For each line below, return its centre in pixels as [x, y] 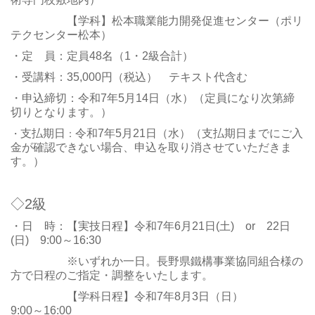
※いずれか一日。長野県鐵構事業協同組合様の [157, 261]
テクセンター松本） [61, 35]
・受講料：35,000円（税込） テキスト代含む [129, 77]
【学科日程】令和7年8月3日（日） [151, 296]
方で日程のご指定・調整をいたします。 [112, 275]
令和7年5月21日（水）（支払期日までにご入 [189, 133]
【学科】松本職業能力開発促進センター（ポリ [157, 21]
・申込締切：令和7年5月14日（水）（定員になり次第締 [153, 98]
